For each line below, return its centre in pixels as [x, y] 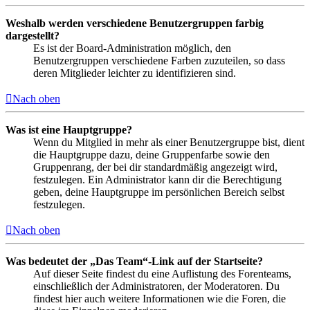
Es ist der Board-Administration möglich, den [132, 48]
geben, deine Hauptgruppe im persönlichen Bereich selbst [159, 192]
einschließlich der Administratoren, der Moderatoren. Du [156, 286]
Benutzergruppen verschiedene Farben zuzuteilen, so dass [159, 61]
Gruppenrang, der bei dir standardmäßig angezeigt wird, [155, 167]
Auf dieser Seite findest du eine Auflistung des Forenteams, [162, 274]
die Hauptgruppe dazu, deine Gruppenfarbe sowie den [152, 155]
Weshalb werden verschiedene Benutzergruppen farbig [135, 24]
